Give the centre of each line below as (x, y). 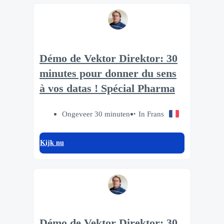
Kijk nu (52, 142)
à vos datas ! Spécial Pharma (107, 88)
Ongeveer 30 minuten (96, 113)
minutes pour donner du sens (108, 73)
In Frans (151, 113)
